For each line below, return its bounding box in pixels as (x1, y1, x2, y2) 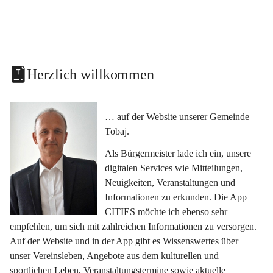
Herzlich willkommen (27, 66, 154, 82)
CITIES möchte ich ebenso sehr (105, 207, 230, 217)
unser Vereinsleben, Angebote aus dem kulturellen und (10, 250, 221, 261)
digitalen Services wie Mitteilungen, (105, 163, 245, 173)
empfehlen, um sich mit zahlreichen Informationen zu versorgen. (10, 221, 259, 232)
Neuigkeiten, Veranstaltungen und (105, 177, 238, 188)
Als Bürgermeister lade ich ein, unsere (105, 148, 253, 158)
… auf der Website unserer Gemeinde (105, 112, 252, 122)
